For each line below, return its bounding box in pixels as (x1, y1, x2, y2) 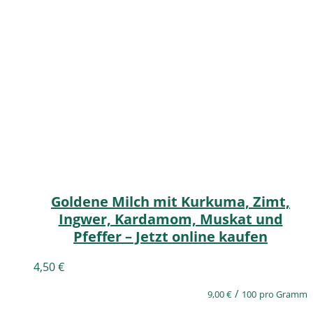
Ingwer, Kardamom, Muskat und (58, 210, 283, 229)
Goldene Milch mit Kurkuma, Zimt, (51, 192, 290, 212)
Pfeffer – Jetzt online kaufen (73, 227, 268, 247)
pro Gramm (259, 288, 307, 301)
